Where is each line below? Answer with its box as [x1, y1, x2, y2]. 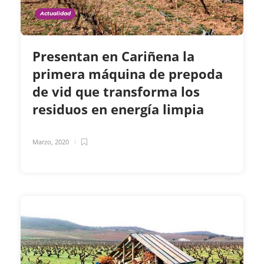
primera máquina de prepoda [32, 64, 223, 82]
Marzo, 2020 [32, 137, 69, 146]
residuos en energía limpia [32, 100, 207, 118]
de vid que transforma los [32, 82, 200, 100]
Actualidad [40, 9, 71, 16]
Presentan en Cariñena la [32, 47, 194, 65]
